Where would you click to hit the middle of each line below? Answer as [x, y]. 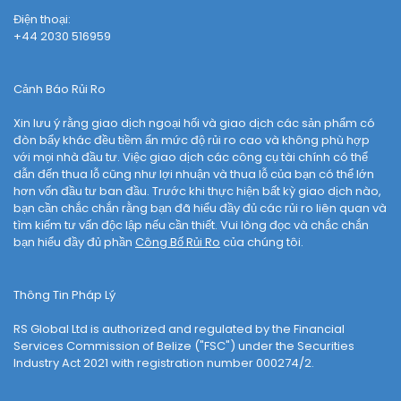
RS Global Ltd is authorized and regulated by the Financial [179, 329]
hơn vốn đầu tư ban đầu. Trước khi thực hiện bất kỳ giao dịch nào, [197, 192]
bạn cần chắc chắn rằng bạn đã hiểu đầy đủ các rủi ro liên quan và [200, 209]
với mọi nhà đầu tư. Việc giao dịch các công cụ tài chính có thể [191, 158]
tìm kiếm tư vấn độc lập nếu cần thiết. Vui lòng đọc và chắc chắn [191, 226]
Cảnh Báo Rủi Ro [60, 90]
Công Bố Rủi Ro [178, 243]
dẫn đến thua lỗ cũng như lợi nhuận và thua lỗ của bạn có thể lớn [194, 175]
